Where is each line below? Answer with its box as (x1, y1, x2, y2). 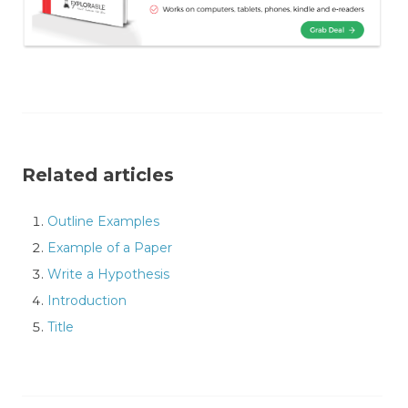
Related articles (22, 163, 174, 186)
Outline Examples (47, 212, 159, 229)
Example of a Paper (47, 239, 172, 256)
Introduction (47, 291, 127, 309)
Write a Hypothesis (47, 265, 169, 282)
